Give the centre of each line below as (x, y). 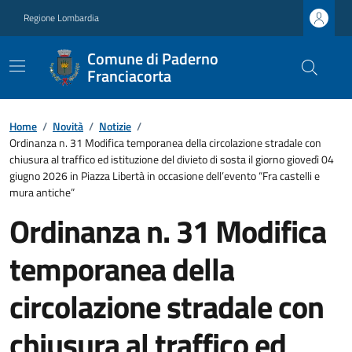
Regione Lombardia (61, 18)
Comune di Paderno (152, 59)
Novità (68, 126)
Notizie (115, 126)
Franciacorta (129, 76)
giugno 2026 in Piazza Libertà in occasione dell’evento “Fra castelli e (165, 176)
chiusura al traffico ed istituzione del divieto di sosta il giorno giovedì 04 (172, 159)
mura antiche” (42, 192)
